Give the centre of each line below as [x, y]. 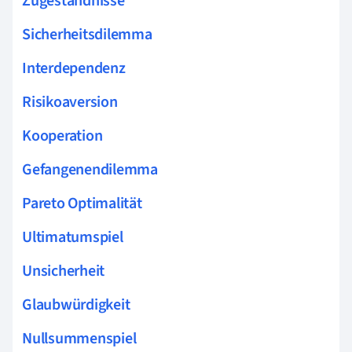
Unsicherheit [64, 271]
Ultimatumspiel [73, 237]
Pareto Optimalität [82, 203]
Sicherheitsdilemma [87, 34]
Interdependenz [74, 68]
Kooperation [62, 136]
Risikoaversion [70, 102]
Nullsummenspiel [79, 338]
